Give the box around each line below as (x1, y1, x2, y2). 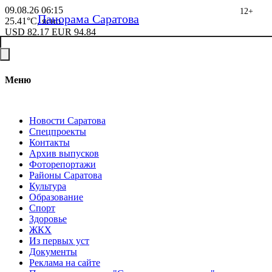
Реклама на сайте (29, 257, 100, 268)
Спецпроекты (29, 126, 86, 137)
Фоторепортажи (29, 158, 96, 169)
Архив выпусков (29, 148, 99, 158)
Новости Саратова (29, 115, 106, 126)
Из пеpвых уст (29, 235, 89, 246)
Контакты (29, 137, 70, 148)
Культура (29, 180, 66, 191)
